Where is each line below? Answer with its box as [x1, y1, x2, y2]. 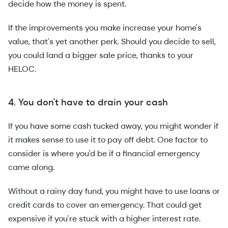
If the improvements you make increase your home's [8, 22, 202, 34]
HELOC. [8, 64, 38, 75]
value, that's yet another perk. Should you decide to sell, [8, 36, 216, 47]
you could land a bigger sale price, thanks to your [8, 50, 193, 61]
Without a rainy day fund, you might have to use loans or [8, 186, 220, 197]
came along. [8, 162, 54, 173]
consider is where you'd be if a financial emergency [8, 148, 200, 159]
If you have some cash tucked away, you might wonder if [8, 121, 218, 132]
